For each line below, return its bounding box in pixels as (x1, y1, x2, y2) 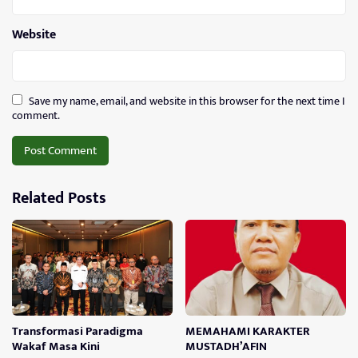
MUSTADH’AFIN (185, 336, 268, 356)
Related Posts (12, 185, 106, 212)
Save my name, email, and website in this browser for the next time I (29, 92, 345, 110)
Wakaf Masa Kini (12, 336, 100, 356)
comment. (12, 106, 60, 125)
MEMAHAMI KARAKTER (185, 321, 311, 341)
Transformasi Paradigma (12, 321, 143, 341)
